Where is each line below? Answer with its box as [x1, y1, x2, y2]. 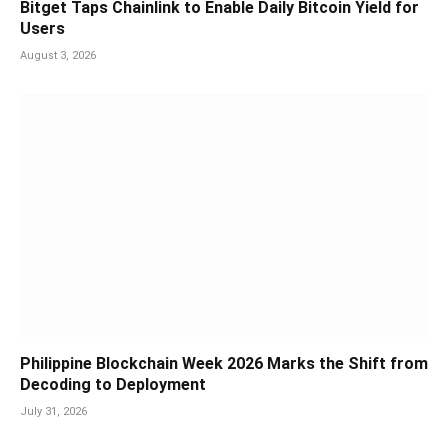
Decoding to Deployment [20, 374, 206, 394]
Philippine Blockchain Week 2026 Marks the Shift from [20, 353, 428, 373]
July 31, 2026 [20, 404, 87, 418]
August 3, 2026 [20, 48, 96, 62]
